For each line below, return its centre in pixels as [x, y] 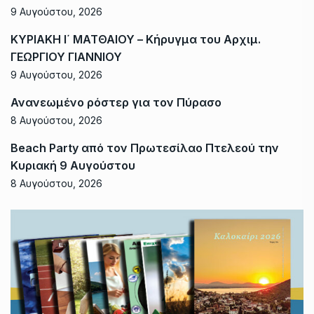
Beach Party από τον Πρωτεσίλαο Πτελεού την [145, 148]
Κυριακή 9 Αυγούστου [73, 165]
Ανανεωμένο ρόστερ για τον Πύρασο [116, 102]
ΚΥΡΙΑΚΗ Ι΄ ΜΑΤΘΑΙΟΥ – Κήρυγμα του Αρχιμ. [136, 39]
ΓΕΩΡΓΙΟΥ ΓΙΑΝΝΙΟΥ [66, 56]
